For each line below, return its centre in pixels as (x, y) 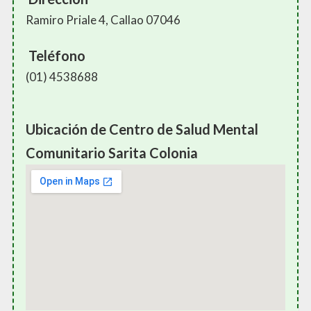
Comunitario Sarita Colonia (112, 153)
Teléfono (56, 56)
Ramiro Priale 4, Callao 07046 (103, 20)
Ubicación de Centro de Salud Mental (142, 129)
